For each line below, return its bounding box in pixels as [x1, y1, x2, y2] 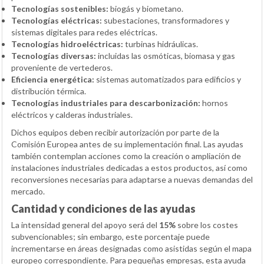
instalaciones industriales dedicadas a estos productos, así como [11, 162, 247, 173]
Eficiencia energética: [11, 74, 94, 84]
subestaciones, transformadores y [102, 15, 229, 25]
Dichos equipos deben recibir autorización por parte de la [11, 127, 219, 137]
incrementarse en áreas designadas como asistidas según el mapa [11, 243, 252, 253]
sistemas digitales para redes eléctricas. [11, 27, 157, 37]
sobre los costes [176, 219, 238, 230]
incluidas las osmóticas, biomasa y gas [96, 50, 235, 61]
